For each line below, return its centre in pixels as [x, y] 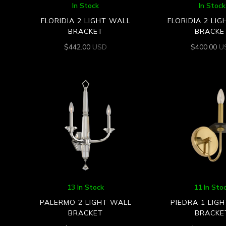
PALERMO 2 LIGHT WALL [86, 203]
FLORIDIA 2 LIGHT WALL [86, 21]
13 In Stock [86, 187]
